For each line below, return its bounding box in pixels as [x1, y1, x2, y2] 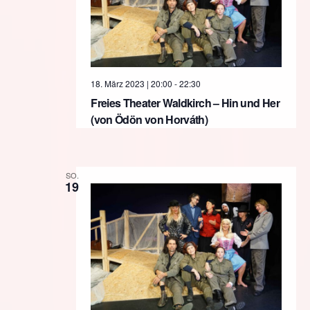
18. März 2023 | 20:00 [91, 77, 173, 90]
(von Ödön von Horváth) [91, 111, 208, 128]
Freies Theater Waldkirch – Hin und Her [91, 95, 280, 111]
